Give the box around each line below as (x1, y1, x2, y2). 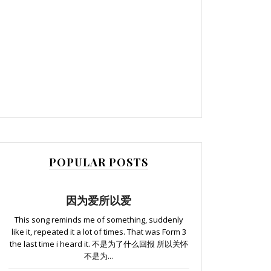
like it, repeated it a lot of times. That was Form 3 (11, 226, 186, 237)
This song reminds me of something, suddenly (14, 214, 183, 225)
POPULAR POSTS (49, 155, 148, 169)
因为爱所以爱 (66, 192, 131, 207)
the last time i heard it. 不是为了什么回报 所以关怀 (9, 238, 188, 249)
